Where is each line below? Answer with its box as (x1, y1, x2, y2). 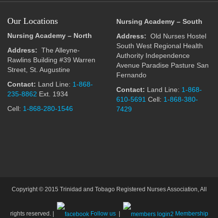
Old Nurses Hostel (146, 32, 206, 40)
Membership (175, 210, 208, 217)
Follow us (90, 210, 116, 217)
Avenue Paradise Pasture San (116, 61, 209, 69)
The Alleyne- (37, 46, 80, 54)
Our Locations (7, 16, 58, 26)
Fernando (116, 71, 146, 79)
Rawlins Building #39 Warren (7, 56, 95, 64)
